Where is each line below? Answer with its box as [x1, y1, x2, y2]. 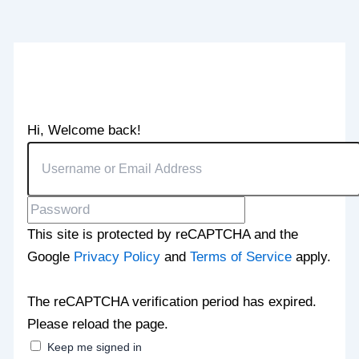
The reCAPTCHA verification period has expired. [27, 293, 317, 309]
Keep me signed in [47, 340, 143, 353]
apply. [292, 248, 332, 264]
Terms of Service [190, 248, 292, 264]
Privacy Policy [74, 248, 161, 264]
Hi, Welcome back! [27, 122, 142, 138]
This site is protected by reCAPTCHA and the [27, 226, 299, 242]
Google [27, 248, 75, 264]
